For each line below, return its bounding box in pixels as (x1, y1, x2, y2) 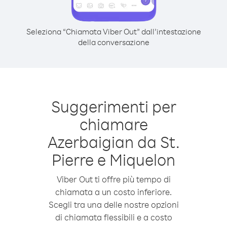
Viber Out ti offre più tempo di (56, 174, 171, 184)
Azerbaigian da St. (47, 131, 180, 152)
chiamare (79, 113, 148, 134)
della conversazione (78, 37, 149, 47)
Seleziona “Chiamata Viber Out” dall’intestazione (26, 26, 201, 36)
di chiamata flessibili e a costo (55, 212, 172, 222)
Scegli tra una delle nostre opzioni (48, 199, 179, 210)
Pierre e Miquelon (52, 149, 175, 170)
